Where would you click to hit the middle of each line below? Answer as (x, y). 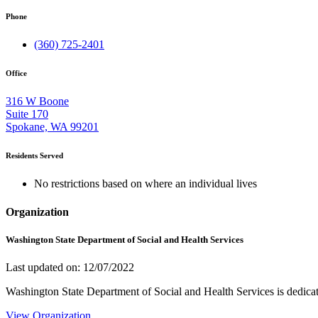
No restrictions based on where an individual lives (146, 184)
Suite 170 (27, 114)
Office (16, 73)
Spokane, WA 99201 (52, 127)
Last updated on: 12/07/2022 (70, 267)
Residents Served (34, 156)
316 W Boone (37, 102)
